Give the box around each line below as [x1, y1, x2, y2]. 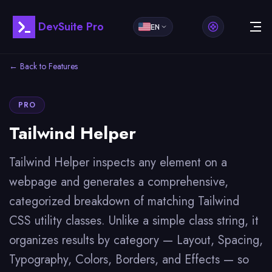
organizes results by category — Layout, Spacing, [9, 231, 263, 249]
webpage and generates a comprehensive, [9, 173, 228, 191]
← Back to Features [9, 60, 78, 72]
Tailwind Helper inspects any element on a [9, 154, 227, 171]
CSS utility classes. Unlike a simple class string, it [9, 212, 259, 229]
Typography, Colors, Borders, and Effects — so [9, 251, 249, 268]
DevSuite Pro [38, 19, 104, 35]
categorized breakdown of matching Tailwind [9, 192, 239, 210]
